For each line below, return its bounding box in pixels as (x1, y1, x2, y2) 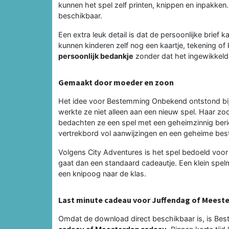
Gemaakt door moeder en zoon (58, 77, 174, 87)
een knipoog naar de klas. (58, 169, 146, 178)
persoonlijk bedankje (58, 51, 133, 60)
